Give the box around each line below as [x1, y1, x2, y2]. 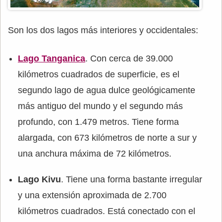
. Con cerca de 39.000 [85, 54, 173, 64]
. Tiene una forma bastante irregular [61, 174, 202, 185]
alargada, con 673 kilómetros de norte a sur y [18, 133, 197, 143]
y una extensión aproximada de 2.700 [18, 190, 166, 201]
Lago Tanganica [18, 54, 85, 64]
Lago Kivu [18, 174, 61, 185]
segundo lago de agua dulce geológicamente [18, 85, 195, 96]
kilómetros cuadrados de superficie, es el [18, 69, 179, 80]
